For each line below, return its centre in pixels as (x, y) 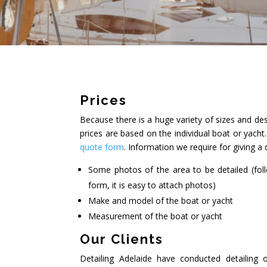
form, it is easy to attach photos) (152, 185)
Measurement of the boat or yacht (156, 216)
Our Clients (122, 239)
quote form (102, 147)
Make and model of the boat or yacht (161, 200)
